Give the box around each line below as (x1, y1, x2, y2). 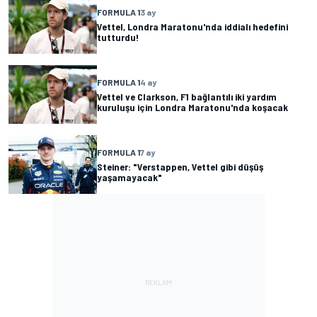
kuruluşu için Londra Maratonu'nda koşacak (97, 100, 288, 113)
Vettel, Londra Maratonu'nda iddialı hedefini (97, 20, 288, 33)
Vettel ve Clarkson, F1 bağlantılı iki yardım (97, 90, 277, 103)
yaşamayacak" (97, 171, 162, 183)
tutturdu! (97, 30, 139, 43)
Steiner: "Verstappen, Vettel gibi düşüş (97, 160, 263, 173)
